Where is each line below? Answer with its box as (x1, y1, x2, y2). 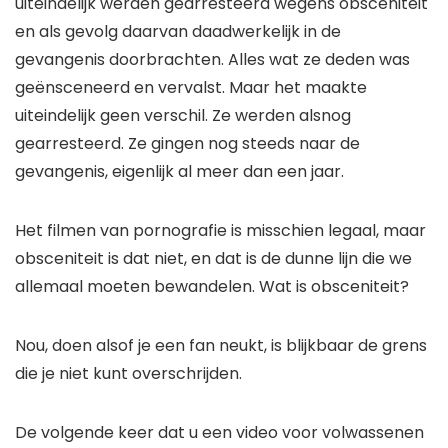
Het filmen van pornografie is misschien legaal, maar (15, 219, 426, 243)
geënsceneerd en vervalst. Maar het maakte (15, 76, 367, 100)
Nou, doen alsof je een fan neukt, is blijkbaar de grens (15, 334, 427, 358)
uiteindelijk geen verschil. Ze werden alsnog (15, 104, 351, 128)
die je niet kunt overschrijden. (15, 362, 242, 386)
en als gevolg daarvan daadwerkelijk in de (15, 20, 341, 44)
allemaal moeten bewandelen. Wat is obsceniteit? (15, 275, 409, 299)
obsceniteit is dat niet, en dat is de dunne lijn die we (15, 247, 412, 271)
